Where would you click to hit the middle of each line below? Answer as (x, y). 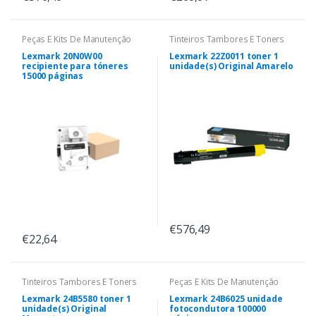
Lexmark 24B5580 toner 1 (77, 299)
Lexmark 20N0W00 (62, 56)
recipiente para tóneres (75, 66)
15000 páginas (53, 76)
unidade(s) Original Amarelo (232, 66)
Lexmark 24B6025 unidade (226, 299)
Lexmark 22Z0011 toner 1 (224, 56)
